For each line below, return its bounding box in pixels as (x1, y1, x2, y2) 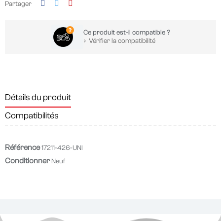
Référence (5, 143, 40, 152)
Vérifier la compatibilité (87, 37, 155, 45)
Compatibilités (5, 110, 59, 121)
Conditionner (5, 156, 50, 166)
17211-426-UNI (41, 144, 83, 152)
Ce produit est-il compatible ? (83, 29, 170, 37)
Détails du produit (5, 92, 71, 103)
